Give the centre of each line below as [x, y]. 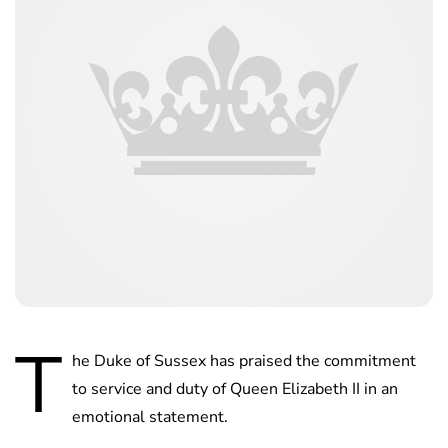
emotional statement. [150, 417]
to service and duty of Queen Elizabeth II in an [235, 389]
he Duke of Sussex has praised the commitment [244, 361]
